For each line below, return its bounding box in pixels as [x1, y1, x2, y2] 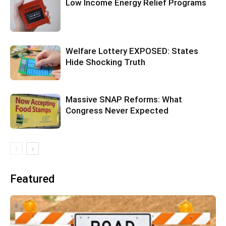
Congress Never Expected [66, 105, 168, 116]
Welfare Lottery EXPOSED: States [66, 46, 198, 56]
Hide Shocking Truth [66, 57, 145, 68]
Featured [10, 173, 54, 186]
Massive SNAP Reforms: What [66, 94, 182, 105]
